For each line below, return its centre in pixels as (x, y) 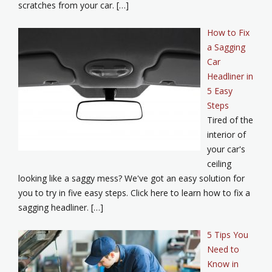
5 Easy (219, 91)
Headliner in (230, 76)
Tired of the (230, 120)
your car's (226, 149)
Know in (223, 264)
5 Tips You (227, 235)
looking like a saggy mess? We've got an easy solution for (131, 178)
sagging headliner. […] (61, 208)
